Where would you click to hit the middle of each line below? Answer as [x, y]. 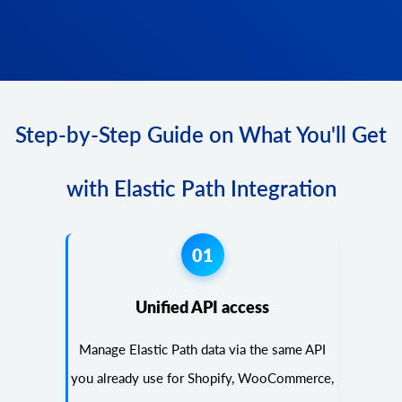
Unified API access [202, 306]
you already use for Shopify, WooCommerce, [202, 377]
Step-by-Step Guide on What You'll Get [201, 134]
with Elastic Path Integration [201, 188]
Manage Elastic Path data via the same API [202, 349]
